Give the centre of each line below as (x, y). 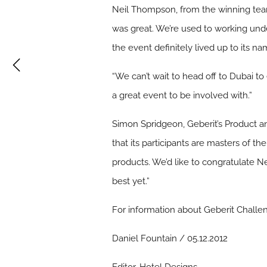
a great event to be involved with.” (182, 95)
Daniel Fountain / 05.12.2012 (170, 238)
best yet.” (131, 181)
